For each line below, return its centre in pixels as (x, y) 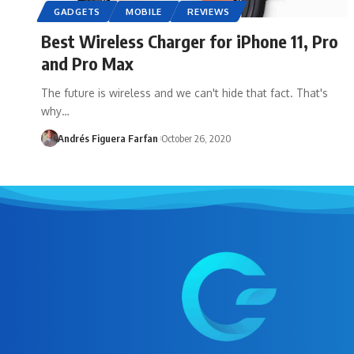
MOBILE (144, 11)
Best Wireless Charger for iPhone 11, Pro (190, 41)
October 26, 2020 (196, 138)
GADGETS (77, 11)
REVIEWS (209, 11)
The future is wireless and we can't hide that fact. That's (185, 92)
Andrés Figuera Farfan (107, 138)
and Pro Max (87, 63)
